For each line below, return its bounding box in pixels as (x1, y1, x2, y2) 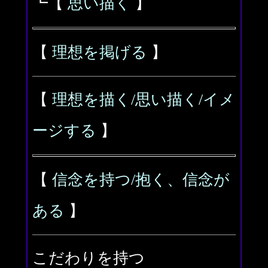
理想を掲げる (52, 44, 147, 61)
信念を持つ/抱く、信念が (52, 171, 230, 188)
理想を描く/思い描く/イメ (52, 91, 235, 108)
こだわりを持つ (32, 249, 145, 267)
